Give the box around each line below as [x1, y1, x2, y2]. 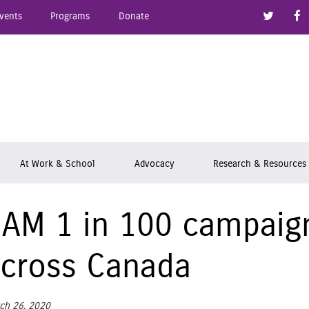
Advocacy [134, 158, 174, 169]
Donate [118, 11, 149, 21]
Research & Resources [213, 158, 307, 169]
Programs [50, 11, 90, 21]
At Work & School [19, 158, 94, 169]
